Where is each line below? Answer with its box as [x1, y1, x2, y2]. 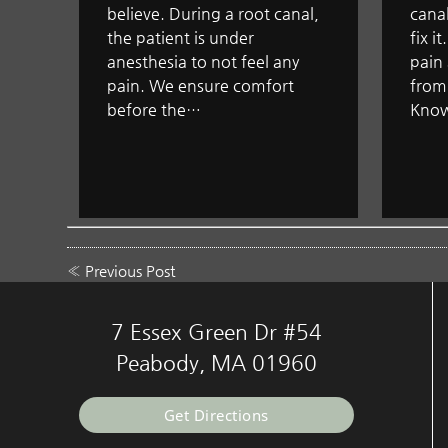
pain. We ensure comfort [107, 76, 295, 96]
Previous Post [85, 262, 176, 280]
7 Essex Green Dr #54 [110, 319, 322, 344]
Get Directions [163, 404, 269, 425]
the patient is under [107, 28, 255, 48]
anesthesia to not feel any [107, 52, 300, 72]
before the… [107, 100, 202, 120]
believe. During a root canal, [107, 4, 320, 24]
